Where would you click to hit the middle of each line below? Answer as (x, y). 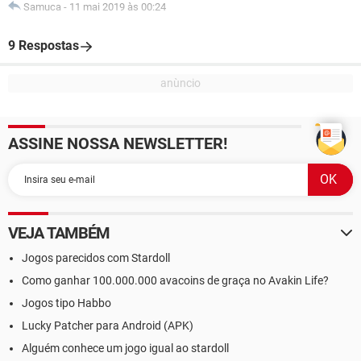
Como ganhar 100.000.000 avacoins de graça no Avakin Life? (175, 280)
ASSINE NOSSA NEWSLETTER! (118, 143)
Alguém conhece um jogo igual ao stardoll (125, 348)
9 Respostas (44, 46)
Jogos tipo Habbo (66, 303)
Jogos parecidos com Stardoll (96, 258)
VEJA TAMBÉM (59, 233)
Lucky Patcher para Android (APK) (108, 326)
